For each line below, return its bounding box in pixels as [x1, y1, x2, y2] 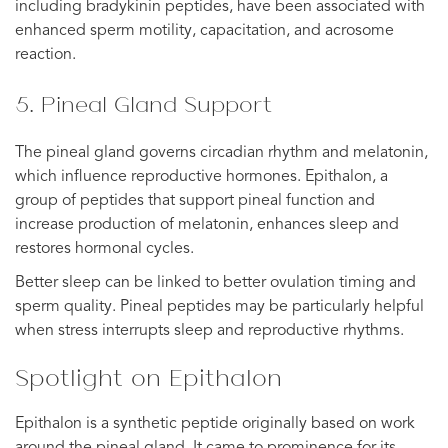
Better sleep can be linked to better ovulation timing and [15, 274, 416, 291]
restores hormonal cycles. [15, 240, 194, 257]
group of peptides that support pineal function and [15, 192, 375, 209]
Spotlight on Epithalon [15, 359, 282, 394]
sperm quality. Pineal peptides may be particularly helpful [15, 298, 424, 315]
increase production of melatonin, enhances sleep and [15, 216, 399, 233]
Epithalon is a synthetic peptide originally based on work [15, 415, 415, 432]
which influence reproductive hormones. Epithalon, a [15, 168, 388, 185]
